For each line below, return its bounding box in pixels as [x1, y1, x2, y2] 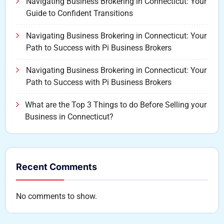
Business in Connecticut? [25, 112, 113, 122]
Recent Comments [16, 161, 97, 172]
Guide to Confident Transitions [26, 8, 133, 18]
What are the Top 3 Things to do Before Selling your [25, 100, 206, 110]
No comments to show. [16, 191, 97, 201]
